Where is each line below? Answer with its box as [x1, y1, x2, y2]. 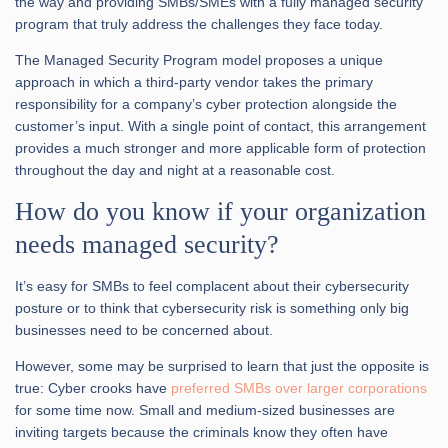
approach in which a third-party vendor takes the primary [15, 73, 373, 90]
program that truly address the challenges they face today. [15, 15, 383, 32]
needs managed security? [15, 229, 279, 259]
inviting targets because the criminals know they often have [15, 423, 388, 440]
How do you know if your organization [15, 196, 426, 226]
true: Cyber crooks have [15, 379, 171, 396]
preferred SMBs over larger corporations [171, 379, 427, 396]
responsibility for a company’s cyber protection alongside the [15, 95, 397, 112]
